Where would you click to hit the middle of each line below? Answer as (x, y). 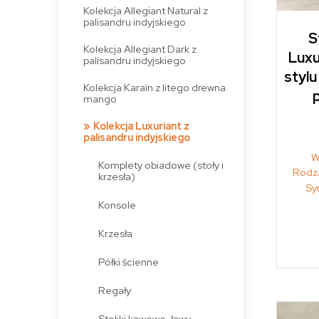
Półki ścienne (129, 261)
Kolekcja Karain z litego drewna (154, 87)
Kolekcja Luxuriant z (141, 125)
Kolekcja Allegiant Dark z (140, 48)
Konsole (117, 204)
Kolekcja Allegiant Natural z (145, 10)
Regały (115, 290)
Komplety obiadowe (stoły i (161, 164)
